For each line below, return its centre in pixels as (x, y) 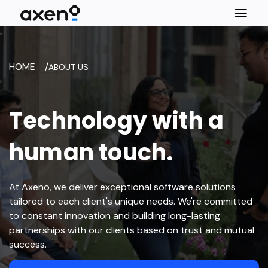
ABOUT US (68, 67)
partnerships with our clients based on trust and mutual (132, 230)
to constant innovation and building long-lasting (115, 216)
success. (28, 244)
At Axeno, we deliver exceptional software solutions (122, 187)
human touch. (91, 152)
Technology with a (117, 121)
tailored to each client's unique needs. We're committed (131, 201)
